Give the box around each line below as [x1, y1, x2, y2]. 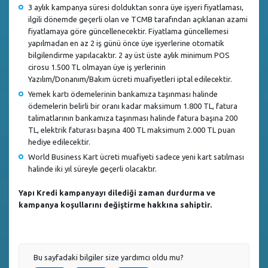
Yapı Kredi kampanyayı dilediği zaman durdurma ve [19, 188, 215, 197]
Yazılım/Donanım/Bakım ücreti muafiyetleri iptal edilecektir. [28, 74, 232, 83]
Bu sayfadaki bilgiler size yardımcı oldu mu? [33, 252, 184, 261]
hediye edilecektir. [28, 137, 90, 146]
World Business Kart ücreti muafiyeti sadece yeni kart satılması [28, 152, 244, 161]
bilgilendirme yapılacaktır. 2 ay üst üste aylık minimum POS [28, 50, 230, 59]
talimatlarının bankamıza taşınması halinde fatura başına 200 [28, 113, 237, 122]
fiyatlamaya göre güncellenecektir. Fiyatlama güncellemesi [28, 26, 229, 35]
